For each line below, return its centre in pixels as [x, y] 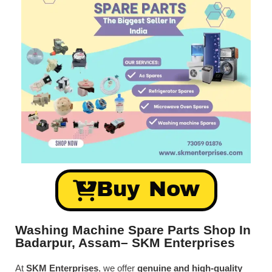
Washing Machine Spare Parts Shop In [133, 230]
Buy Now [148, 189]
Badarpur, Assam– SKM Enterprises [125, 243]
